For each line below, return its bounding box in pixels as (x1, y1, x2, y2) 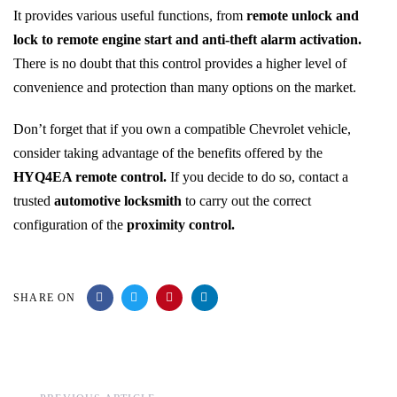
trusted (13, 193, 54, 209)
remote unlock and (246, 7, 359, 23)
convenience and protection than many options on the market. (13, 79, 356, 95)
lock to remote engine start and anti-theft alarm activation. (13, 31, 362, 47)
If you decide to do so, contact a (167, 169, 348, 185)
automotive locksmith (54, 193, 185, 209)
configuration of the (13, 217, 127, 233)
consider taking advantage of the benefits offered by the (13, 145, 323, 161)
